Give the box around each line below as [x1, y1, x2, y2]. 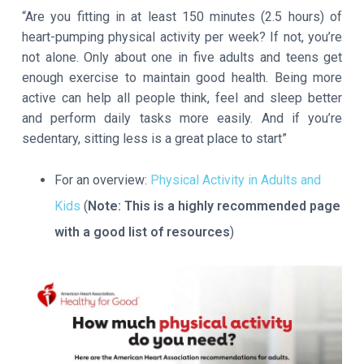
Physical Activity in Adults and [149, 171, 321, 188]
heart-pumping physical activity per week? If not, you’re [21, 29, 343, 45]
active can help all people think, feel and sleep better [21, 90, 343, 106]
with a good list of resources [54, 223, 230, 240]
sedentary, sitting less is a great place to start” [21, 131, 287, 147]
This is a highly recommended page [123, 197, 340, 214]
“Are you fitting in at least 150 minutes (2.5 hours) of [21, 9, 343, 25]
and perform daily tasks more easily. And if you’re [21, 110, 343, 127]
